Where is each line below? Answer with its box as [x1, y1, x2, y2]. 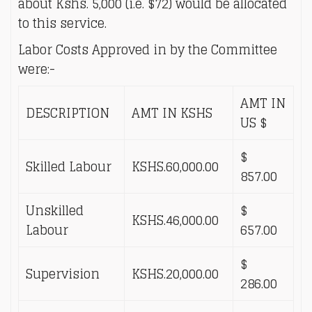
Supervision [26, 263, 100, 285]
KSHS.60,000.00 [132, 155, 219, 178]
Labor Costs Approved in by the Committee [18, 38, 277, 61]
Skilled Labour [26, 155, 111, 178]
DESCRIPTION [26, 102, 109, 124]
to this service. [18, 12, 107, 34]
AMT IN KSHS [132, 102, 212, 124]
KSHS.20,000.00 [132, 263, 219, 285]
